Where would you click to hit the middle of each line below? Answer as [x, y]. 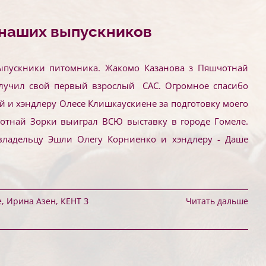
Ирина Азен [31, 201]
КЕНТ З [75, 201]
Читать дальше [217, 201]
